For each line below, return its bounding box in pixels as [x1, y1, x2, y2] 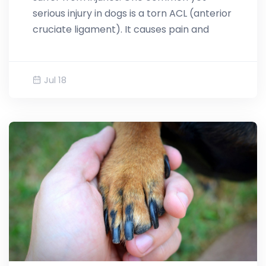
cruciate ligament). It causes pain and [33, 23, 209, 37]
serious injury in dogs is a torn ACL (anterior [33, 7, 232, 21]
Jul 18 [44, 74, 66, 87]
